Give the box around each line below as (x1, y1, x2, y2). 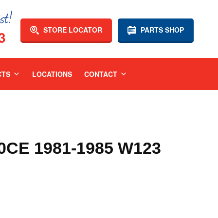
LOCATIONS (32, 69, 72, 79)
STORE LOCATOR (41, 25, 102, 35)
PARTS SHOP (139, 25, 184, 35)
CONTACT (84, 69, 117, 79)
